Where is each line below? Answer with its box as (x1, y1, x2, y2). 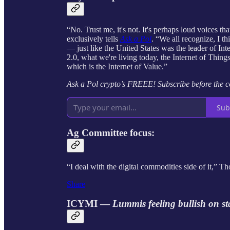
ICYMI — (67, 198, 112, 209)
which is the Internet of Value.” (67, 62, 167, 71)
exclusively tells (67, 34, 120, 44)
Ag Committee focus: (67, 127, 155, 138)
